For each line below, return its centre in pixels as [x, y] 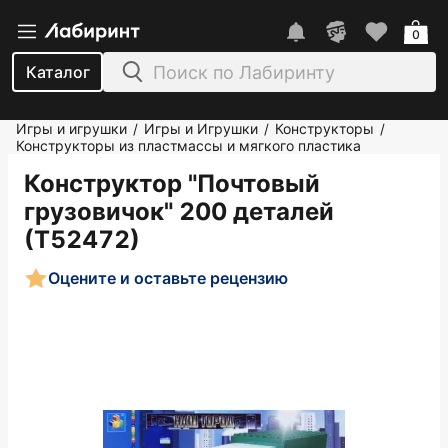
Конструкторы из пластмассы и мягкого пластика [188, 145]
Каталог [57, 72]
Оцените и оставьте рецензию [168, 277]
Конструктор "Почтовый [172, 183]
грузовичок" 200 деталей [179, 211]
